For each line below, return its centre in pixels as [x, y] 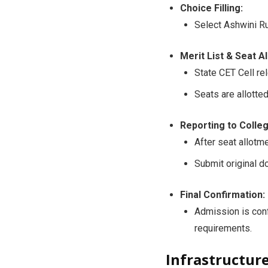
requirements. [223, 228]
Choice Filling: [211, 8]
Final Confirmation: [222, 194]
